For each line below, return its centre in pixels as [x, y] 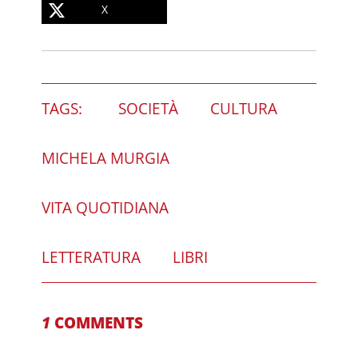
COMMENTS [97, 322]
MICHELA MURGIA [106, 158]
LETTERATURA [91, 257]
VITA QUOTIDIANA [105, 207]
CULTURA [244, 108]
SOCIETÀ [149, 108]
